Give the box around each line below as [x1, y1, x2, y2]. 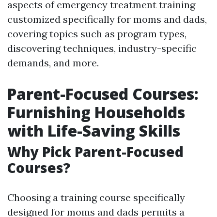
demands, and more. [7, 57, 99, 69]
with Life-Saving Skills [7, 120, 180, 141]
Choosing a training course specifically [7, 191, 185, 203]
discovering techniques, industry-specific [7, 42, 197, 54]
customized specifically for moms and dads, [7, 13, 207, 25]
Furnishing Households [7, 102, 185, 123]
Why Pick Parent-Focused [7, 142, 184, 161]
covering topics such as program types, [7, 28, 186, 40]
